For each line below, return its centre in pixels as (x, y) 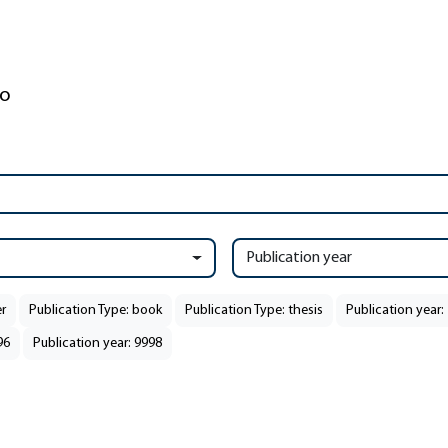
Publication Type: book (95, 310)
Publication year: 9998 (97, 343)
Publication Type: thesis (254, 310)
